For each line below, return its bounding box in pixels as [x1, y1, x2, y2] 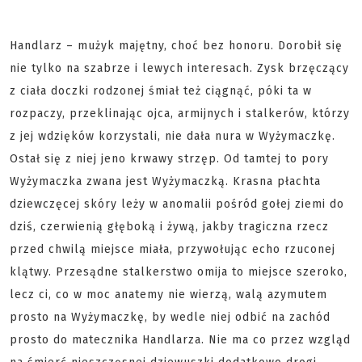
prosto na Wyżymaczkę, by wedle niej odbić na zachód [10, 310, 330, 324]
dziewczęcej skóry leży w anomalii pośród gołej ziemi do [10, 197, 344, 211]
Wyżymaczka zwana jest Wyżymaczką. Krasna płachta [10, 175, 321, 188]
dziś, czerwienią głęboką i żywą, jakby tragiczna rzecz [10, 220, 329, 234]
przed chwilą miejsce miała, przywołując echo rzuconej [10, 242, 335, 256]
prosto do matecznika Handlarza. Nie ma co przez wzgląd [10, 333, 351, 347]
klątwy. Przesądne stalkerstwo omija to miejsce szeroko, [10, 265, 347, 279]
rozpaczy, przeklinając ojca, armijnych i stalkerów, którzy [10, 107, 350, 120]
